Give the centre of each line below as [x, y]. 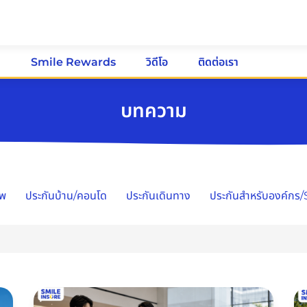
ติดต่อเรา [218, 62]
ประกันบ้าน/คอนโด [66, 195]
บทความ [153, 110]
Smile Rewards [73, 62]
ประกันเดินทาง [158, 195]
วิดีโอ [157, 62]
